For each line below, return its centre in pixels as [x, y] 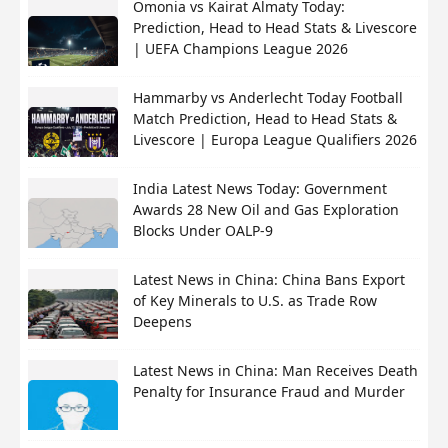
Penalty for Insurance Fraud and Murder [269, 391]
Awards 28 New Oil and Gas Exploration [266, 209]
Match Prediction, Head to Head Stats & [265, 118]
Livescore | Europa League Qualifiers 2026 [275, 139]
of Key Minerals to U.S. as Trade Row [255, 300]
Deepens [163, 321]
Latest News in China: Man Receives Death [276, 370]
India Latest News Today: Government [260, 188]
